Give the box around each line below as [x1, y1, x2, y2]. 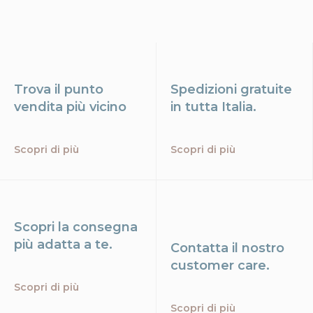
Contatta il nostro [170, 257, 284, 273]
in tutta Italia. [170, 116, 256, 132]
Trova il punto [14, 99, 103, 115]
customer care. [170, 275, 270, 291]
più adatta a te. [14, 254, 112, 270]
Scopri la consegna [14, 236, 138, 252]
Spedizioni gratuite [170, 99, 292, 115]
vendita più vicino [14, 116, 126, 132]
